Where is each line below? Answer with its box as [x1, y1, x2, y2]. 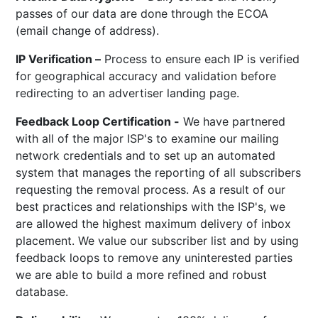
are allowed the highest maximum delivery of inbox [16, 216, 292, 231]
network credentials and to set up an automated [16, 148, 276, 163]
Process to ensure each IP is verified [101, 52, 300, 67]
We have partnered [180, 114, 286, 129]
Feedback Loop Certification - [16, 114, 180, 129]
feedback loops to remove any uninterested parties [16, 251, 293, 265]
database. [16, 285, 69, 300]
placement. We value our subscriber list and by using [16, 234, 300, 248]
